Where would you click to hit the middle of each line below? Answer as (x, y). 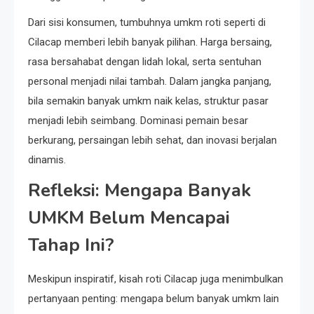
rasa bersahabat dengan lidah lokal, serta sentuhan (145, 61)
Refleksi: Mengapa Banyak (139, 190)
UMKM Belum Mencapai (129, 217)
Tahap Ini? (71, 245)
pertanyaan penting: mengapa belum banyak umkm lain (153, 298)
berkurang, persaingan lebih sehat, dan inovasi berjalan (152, 140)
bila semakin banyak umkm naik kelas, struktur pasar (148, 101)
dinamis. (47, 159)
